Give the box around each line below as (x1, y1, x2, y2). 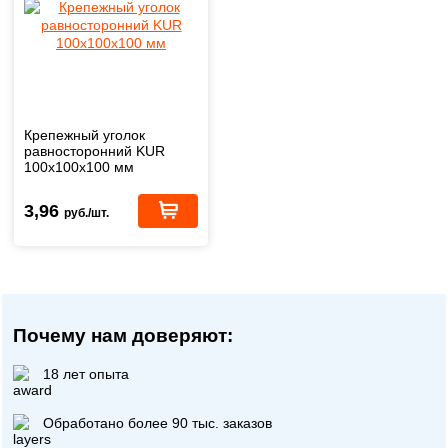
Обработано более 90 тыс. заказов (43, 414, 273, 431)
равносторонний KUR (24, 142, 165, 159)
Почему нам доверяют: (13, 325, 234, 346)
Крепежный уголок (24, 126, 145, 143)
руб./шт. (64, 205, 109, 220)
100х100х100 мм (24, 158, 134, 175)
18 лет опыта (43, 365, 130, 382)
